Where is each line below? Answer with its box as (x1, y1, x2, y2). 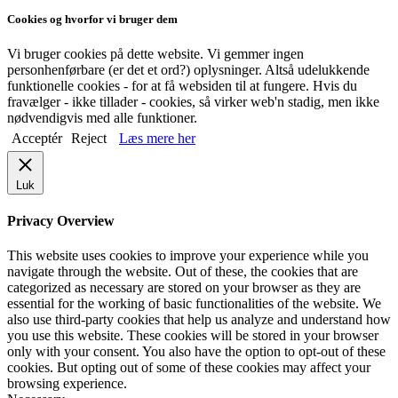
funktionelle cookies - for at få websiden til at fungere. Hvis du (7, 77, 357, 93)
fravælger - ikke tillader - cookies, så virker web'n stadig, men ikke (7, 93, 379, 109)
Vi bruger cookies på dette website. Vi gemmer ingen (7, 45, 304, 61)
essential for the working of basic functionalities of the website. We (7, 296, 381, 312)
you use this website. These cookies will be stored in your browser (7, 328, 378, 344)
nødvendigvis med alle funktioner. (7, 109, 197, 125)
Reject (71, 130, 107, 146)
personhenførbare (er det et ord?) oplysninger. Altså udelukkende (7, 61, 370, 77)
